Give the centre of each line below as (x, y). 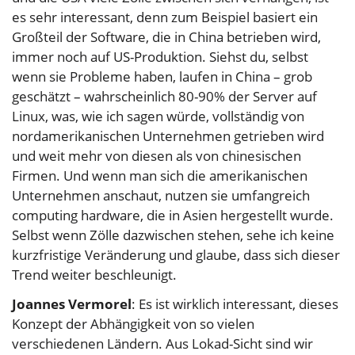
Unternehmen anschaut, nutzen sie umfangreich (161, 196)
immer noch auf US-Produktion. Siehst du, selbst (160, 57)
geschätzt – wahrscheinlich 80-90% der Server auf (164, 97)
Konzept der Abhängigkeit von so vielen (133, 324)
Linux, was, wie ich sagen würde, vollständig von (158, 116)
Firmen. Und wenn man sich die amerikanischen (160, 176)
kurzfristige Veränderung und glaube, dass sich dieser (176, 255)
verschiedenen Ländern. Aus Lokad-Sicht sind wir (162, 344)
